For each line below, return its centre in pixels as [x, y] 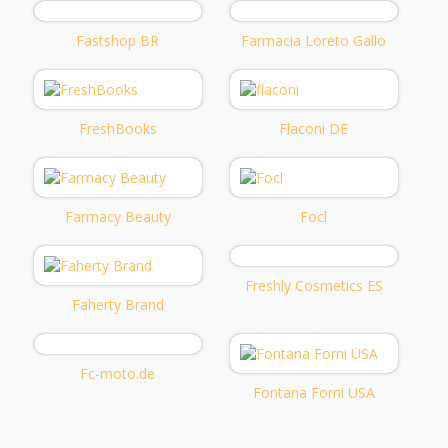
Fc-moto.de [118, 373]
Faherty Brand [117, 304]
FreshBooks [117, 128]
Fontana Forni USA [313, 392]
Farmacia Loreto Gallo [314, 40]
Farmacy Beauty [117, 216]
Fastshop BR [118, 40]
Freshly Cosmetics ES [313, 285]
